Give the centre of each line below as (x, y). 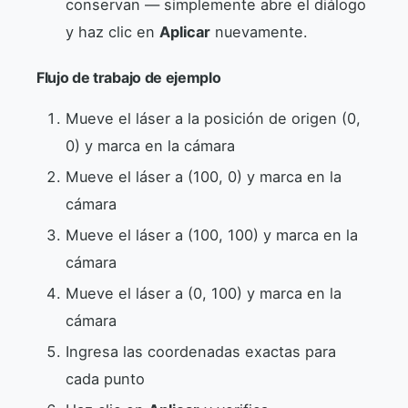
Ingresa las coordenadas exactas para (201, 352)
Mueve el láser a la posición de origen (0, (213, 119)
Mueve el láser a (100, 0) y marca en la (204, 177)
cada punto (105, 379)
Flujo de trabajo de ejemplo (129, 78)
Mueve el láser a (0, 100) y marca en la (204, 294)
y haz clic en (112, 32)
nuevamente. (259, 32)
